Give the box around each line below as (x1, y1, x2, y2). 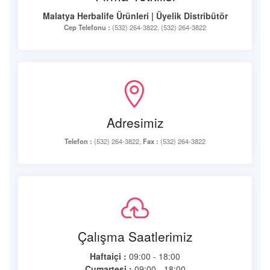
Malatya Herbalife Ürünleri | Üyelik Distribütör (42, 10, 228, 22)
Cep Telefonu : (64, 22, 110, 32)
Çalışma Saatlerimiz (77, 227, 193, 245)
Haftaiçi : (90, 250, 127, 262)
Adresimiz (106, 113, 164, 131)
